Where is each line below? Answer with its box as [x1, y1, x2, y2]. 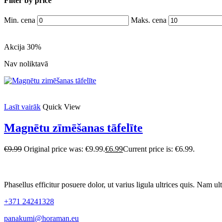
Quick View [43, 102, 81, 111]
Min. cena [4, 15, 35, 24]
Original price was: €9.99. [24, 144, 105, 153]
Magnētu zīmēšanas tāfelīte [4, 121, 143, 134]
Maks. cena [131, 15, 166, 24]
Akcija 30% [4, 42, 41, 51]
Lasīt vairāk [4, 102, 41, 111]
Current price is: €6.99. [123, 144, 195, 153]
